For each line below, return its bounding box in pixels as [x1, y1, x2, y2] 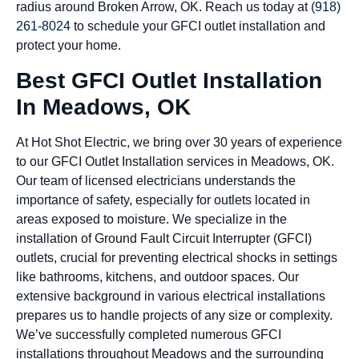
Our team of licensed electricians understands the [16, 173, 296, 188]
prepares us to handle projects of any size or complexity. [16, 308, 333, 322]
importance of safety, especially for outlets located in [16, 192, 310, 207]
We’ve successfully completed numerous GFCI [16, 327, 281, 341]
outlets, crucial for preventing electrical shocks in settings [16, 250, 337, 264]
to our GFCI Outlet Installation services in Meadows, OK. [16, 154, 334, 168]
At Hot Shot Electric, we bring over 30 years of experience [16, 135, 342, 149]
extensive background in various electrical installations [16, 288, 325, 303]
